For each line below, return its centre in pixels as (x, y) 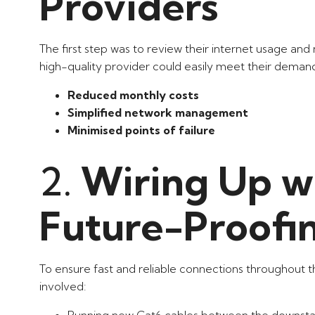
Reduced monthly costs (133, 95)
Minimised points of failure (141, 130)
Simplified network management (158, 112)
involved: (63, 286)
